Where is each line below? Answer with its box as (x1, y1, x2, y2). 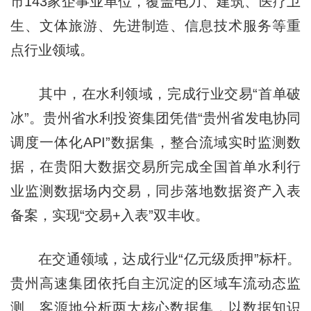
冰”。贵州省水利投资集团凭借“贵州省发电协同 (10, 110, 301, 126)
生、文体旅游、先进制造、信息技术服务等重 (10, 17, 301, 33)
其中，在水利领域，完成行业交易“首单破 (10, 85, 301, 101)
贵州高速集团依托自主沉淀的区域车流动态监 (10, 275, 301, 291)
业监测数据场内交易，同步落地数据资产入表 (10, 183, 301, 199)
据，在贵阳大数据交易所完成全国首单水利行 (10, 158, 301, 174)
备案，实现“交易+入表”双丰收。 (10, 207, 209, 223)
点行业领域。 (10, 42, 94, 58)
